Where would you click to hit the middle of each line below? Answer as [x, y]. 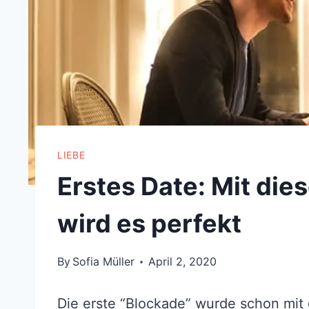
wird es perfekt [149, 224]
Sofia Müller [104, 262]
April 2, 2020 [183, 262]
